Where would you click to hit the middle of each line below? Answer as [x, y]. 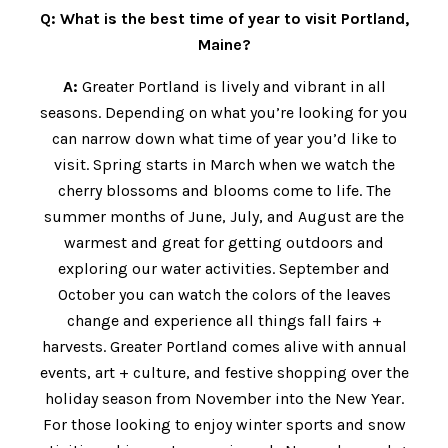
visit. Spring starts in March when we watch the [224, 165]
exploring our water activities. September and [224, 269]
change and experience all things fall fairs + [224, 321]
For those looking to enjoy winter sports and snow [224, 425]
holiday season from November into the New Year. [224, 399]
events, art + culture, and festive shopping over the [224, 373]
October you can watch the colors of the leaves [224, 295]
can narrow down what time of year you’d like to [224, 139]
